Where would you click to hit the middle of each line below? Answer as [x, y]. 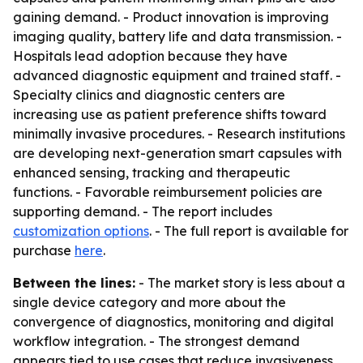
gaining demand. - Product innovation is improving [171, 17]
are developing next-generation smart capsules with [177, 153]
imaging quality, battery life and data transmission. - [177, 36]
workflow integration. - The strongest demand [156, 341]
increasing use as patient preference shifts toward [170, 114]
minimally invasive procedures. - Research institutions [179, 134]
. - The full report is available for [249, 231]
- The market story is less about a [240, 283]
